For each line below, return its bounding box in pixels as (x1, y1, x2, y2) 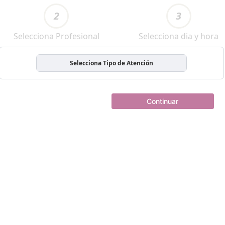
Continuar (147, 96, 178, 105)
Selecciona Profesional (13, 31, 99, 42)
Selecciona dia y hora (139, 31, 219, 42)
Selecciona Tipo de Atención (69, 59, 153, 67)
